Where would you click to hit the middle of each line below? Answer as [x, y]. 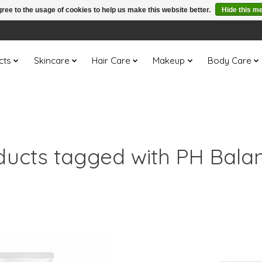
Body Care [229, 61]
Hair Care [111, 61]
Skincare [51, 61]
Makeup [169, 61]
